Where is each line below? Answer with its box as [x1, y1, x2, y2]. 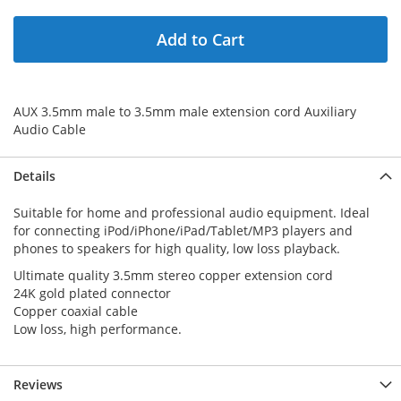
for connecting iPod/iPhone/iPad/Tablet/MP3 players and [13, 222, 353, 239]
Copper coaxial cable [13, 303, 138, 320]
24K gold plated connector [13, 285, 171, 302]
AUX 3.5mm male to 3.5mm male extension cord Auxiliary [13, 103, 356, 120]
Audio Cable [13, 121, 86, 138]
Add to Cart [157, 29, 244, 50]
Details [13, 167, 55, 184]
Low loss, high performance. [13, 320, 182, 337]
